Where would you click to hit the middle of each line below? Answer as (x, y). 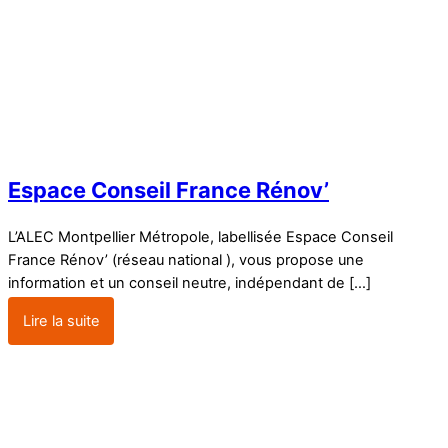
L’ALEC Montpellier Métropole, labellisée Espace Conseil (200, 237)
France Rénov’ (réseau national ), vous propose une (186, 260)
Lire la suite (61, 321)
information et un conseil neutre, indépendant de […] (189, 283)
